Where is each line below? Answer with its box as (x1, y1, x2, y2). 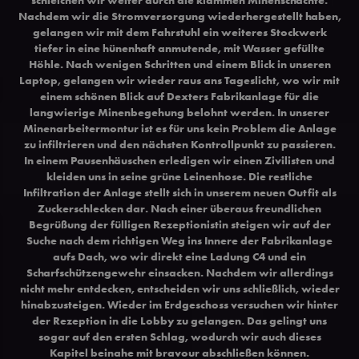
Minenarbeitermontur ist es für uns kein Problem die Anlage (22, 120, 337, 135)
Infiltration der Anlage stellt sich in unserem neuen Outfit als (22, 184, 337, 200)
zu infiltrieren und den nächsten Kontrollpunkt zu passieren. (23, 136, 336, 151)
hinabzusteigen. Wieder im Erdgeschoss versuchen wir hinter (21, 296, 338, 312)
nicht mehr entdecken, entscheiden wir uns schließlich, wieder (19, 280, 340, 296)
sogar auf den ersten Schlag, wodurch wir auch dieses (38, 329, 321, 344)
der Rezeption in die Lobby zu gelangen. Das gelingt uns (32, 313, 327, 328)
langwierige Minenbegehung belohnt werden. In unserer (30, 104, 329, 119)
